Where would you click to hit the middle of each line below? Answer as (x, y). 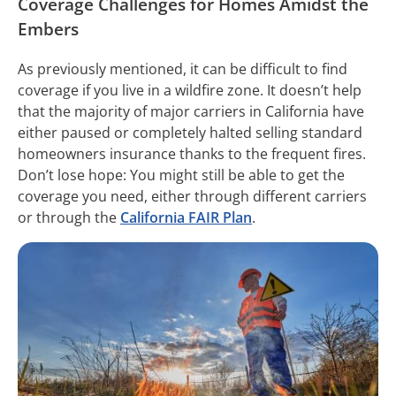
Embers (48, 29)
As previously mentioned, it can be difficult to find (183, 69)
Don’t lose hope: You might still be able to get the (181, 175)
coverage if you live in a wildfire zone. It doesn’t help (190, 91)
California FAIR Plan (186, 218)
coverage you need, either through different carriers (192, 197)
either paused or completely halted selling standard (190, 133)
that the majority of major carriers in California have (191, 112)
